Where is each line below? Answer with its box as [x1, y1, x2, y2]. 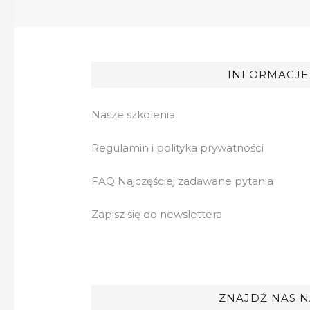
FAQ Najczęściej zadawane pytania [91, 174, 273, 188]
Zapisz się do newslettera [91, 208, 222, 221]
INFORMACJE [227, 68, 309, 81]
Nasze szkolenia [91, 108, 175, 121]
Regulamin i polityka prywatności [91, 141, 264, 154]
